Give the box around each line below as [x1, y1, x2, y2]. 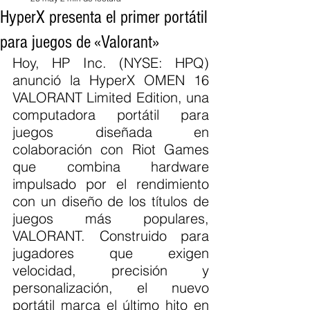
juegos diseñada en [12, 123, 209, 140]
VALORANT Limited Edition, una [12, 89, 209, 106]
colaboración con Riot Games [12, 140, 209, 158]
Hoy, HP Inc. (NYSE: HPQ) [12, 54, 209, 71]
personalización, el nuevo [12, 279, 209, 296]
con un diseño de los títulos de [12, 192, 209, 210]
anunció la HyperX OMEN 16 [12, 71, 209, 89]
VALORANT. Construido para [12, 227, 209, 244]
